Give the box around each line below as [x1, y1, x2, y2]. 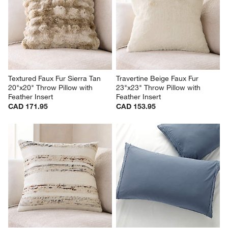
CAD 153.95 [116, 101, 156, 111]
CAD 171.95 [8, 101, 48, 111]
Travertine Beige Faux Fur [116, 73, 201, 83]
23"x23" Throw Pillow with [116, 82, 203, 92]
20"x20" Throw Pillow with [8, 82, 95, 92]
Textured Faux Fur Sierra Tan [8, 73, 103, 83]
